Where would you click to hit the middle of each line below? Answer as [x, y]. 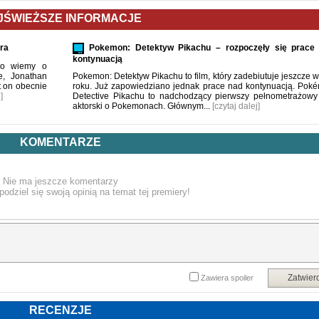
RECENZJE [61, 310]
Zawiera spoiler [227, 278]
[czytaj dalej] [236, 106]
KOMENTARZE [61, 142]
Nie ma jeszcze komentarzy [61, 181]
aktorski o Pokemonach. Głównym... [142, 106]
